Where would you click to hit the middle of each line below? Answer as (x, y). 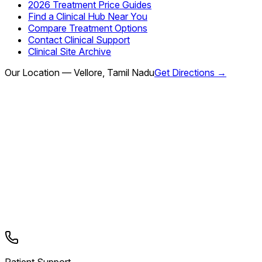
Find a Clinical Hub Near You (88, 16)
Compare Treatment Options (88, 28)
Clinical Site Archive (70, 51)
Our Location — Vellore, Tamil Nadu (80, 72)
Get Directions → (190, 72)
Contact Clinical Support (79, 39)
